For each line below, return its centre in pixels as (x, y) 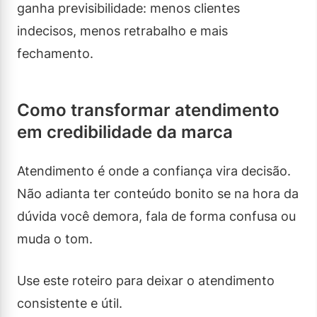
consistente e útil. (70, 303)
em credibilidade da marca (125, 132)
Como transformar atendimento (148, 110)
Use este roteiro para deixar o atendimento (146, 280)
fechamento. (55, 53)
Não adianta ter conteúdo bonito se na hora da (158, 193)
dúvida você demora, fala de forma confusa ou (156, 216)
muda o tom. (55, 238)
